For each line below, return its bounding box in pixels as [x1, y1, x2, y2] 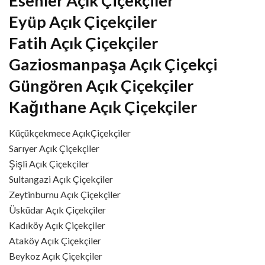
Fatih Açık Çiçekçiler [9, 33, 158, 53]
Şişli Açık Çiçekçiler [9, 158, 89, 170]
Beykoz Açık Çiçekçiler [9, 250, 102, 262]
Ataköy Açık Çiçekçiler [9, 235, 101, 247]
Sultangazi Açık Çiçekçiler [9, 173, 113, 185]
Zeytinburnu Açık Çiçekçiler [9, 189, 121, 201]
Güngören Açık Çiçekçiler [9, 75, 193, 95]
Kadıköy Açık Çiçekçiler [9, 219, 105, 231]
